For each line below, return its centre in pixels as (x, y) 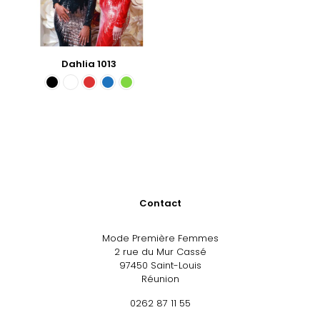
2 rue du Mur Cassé (160, 251)
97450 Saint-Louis (160, 265)
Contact (160, 203)
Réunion (160, 279)
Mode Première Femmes (160, 238)
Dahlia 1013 (89, 64)
